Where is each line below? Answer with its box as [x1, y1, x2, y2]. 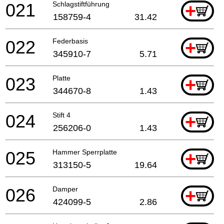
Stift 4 [52, 110, 70, 119]
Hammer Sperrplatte [52, 147, 117, 156]
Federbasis [52, 36, 88, 45]
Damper [52, 184, 78, 193]
